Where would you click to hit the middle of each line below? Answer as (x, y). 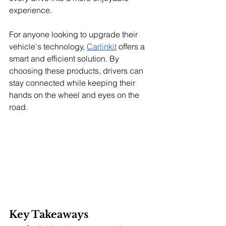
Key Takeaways (49, 214)
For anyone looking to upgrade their (74, 34)
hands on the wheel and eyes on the (75, 95)
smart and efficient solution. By (65, 59)
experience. (31, 10)
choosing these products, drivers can (77, 71)
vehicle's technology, (48, 46)
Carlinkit (102, 46)
